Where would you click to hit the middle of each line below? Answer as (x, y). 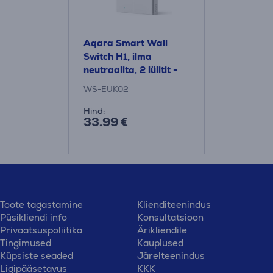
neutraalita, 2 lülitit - (131, 70)
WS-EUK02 (106, 89)
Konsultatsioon (170, 217)
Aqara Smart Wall (126, 43)
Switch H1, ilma (118, 56)
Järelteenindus (171, 255)
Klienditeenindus (174, 204)
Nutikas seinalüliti (124, 83)
